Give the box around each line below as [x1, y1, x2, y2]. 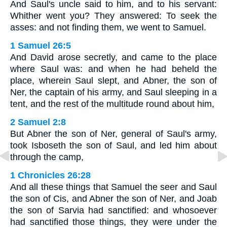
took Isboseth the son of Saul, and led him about [10, 140, 217, 150]
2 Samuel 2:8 [10, 117, 66, 127]
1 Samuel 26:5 [10, 40, 71, 51]
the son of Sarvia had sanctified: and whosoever [10, 205, 217, 215]
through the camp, [10, 152, 84, 162]
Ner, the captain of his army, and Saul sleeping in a [10, 87, 217, 97]
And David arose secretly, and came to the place [10, 52, 217, 62]
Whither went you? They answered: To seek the [10, 10, 217, 21]
